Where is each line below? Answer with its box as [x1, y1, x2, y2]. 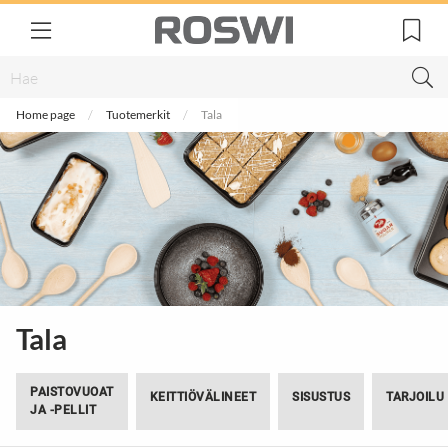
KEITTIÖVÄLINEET [149, 390, 256, 404]
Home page [16, 107, 75, 122]
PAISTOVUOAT [30, 385, 114, 399]
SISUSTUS [292, 390, 350, 404]
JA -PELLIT [30, 403, 96, 417]
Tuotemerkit [106, 107, 170, 122]
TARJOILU [386, 390, 444, 404]
